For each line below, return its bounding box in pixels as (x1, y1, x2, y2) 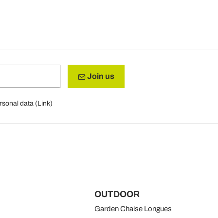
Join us (85, 72, 114, 81)
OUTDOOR (94, 189, 140, 199)
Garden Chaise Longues (94, 204, 172, 213)
